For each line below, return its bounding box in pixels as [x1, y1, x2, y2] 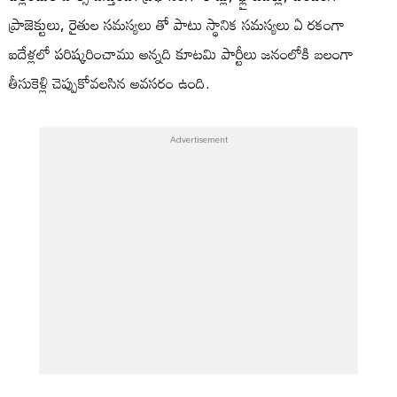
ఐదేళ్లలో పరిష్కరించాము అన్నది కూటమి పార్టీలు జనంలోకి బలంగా [9, 38, 354, 68]
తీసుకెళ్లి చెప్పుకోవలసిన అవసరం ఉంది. [9, 67, 210, 97]
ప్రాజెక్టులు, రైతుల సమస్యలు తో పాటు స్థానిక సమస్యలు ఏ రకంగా [9, 9, 345, 39]
